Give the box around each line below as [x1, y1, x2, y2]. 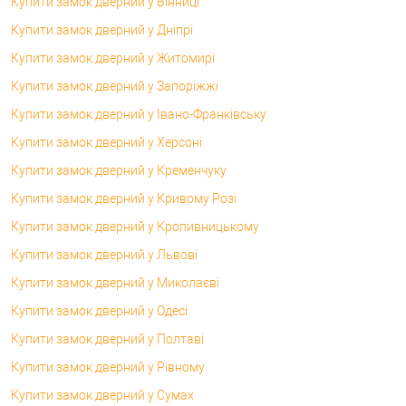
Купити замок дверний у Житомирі [11, 50, 215, 65]
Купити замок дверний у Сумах [11, 387, 194, 402]
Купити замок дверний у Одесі [11, 303, 188, 318]
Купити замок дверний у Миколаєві [11, 275, 219, 290]
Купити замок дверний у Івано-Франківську [11, 106, 266, 121]
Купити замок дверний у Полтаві [11, 331, 204, 346]
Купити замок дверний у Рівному [11, 359, 205, 374]
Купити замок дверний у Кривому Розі [11, 190, 237, 206]
